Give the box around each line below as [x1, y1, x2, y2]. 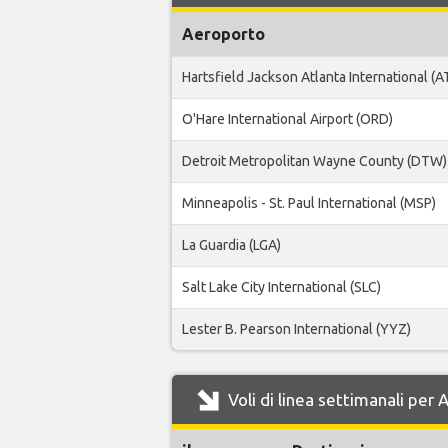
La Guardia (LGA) [182, 237, 281, 253]
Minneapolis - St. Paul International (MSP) [182, 195, 436, 211]
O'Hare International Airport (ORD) [182, 111, 393, 127]
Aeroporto [182, 25, 265, 43]
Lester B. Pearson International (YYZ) [182, 321, 411, 337]
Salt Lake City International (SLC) [182, 279, 381, 295]
